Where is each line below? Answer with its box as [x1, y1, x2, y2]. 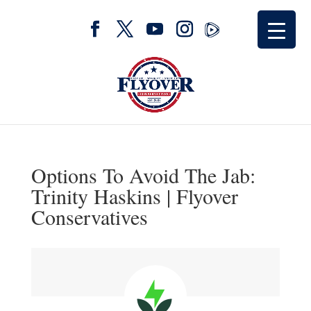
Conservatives [31, 203, 148, 230]
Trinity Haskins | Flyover [31, 182, 238, 210]
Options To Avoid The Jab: [31, 161, 255, 189]
